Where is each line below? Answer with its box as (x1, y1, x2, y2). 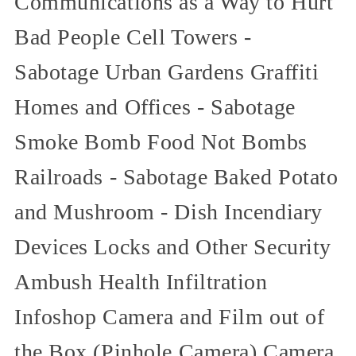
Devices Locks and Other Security (14, 234, 331, 259)
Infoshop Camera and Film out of (14, 304, 325, 329)
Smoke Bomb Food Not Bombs (14, 129, 308, 154)
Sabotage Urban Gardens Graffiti (14, 59, 319, 84)
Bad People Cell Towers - (14, 24, 252, 49)
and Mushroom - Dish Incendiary (14, 199, 323, 224)
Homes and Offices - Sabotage (14, 94, 296, 119)
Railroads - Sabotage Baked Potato (14, 164, 339, 189)
